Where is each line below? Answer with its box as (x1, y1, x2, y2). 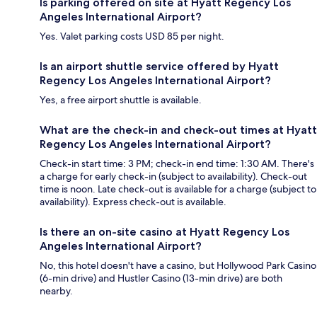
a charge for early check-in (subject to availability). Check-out (40, 169, 307, 183)
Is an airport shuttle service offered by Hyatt (40, 59, 279, 73)
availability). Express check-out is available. (40, 195, 226, 208)
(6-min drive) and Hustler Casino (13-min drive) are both (40, 271, 282, 284)
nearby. (40, 284, 73, 297)
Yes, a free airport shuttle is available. (40, 93, 202, 106)
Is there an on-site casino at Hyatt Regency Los (40, 224, 289, 238)
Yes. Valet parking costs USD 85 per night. (40, 29, 224, 42)
